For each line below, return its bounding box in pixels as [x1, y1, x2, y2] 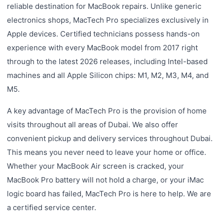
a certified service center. [7, 203, 96, 212]
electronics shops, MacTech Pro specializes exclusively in [7, 15, 209, 25]
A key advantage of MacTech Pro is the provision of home [7, 106, 207, 115]
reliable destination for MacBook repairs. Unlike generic [7, 1, 201, 11]
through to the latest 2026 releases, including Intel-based [7, 57, 208, 66]
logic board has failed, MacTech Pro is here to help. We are [7, 189, 211, 198]
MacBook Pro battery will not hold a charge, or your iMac [7, 175, 204, 184]
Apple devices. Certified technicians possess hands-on [7, 29, 200, 38]
